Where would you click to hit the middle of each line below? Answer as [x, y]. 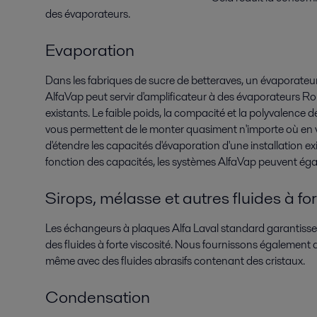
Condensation [98, 297]
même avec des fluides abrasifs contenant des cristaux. [175, 261]
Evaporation [90, 50]
